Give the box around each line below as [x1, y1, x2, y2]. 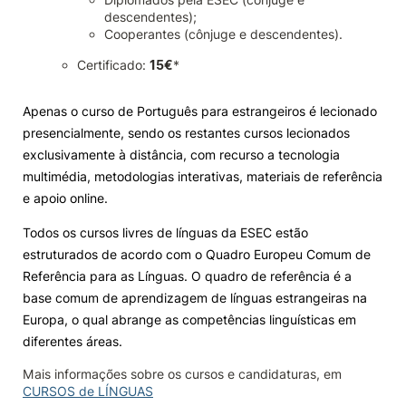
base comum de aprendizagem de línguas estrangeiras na [23, 290, 367, 305]
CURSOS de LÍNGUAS [23, 383, 153, 399]
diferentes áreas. [23, 333, 122, 349]
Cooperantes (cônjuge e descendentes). [104, 26, 343, 42]
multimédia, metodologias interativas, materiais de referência [23, 169, 382, 184]
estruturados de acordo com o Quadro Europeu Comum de [23, 246, 371, 262]
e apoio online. [23, 190, 108, 206]
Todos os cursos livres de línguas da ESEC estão [23, 225, 308, 240]
